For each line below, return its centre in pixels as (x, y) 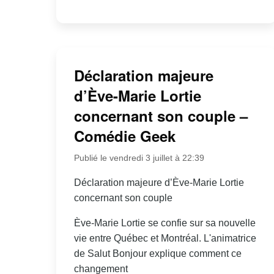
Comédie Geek (124, 136)
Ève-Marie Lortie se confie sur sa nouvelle (165, 223)
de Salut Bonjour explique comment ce (157, 254)
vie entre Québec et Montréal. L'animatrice (165, 239)
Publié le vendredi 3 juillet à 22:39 (139, 158)
